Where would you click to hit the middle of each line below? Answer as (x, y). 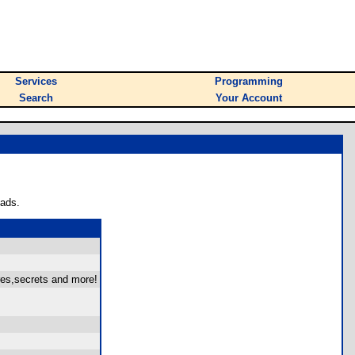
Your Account (249, 98)
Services (36, 81)
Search (36, 98)
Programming (249, 81)
